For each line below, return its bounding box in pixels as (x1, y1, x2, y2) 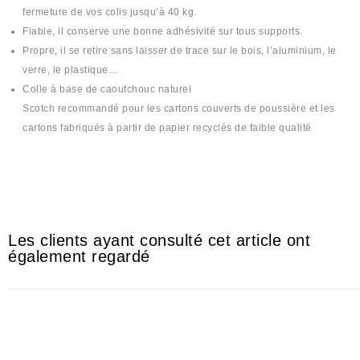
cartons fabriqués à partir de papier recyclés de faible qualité (22, 122, 312, 134)
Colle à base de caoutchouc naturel (22, 84, 192, 96)
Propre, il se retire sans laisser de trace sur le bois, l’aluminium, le (22, 45, 337, 57)
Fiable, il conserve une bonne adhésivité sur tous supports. (22, 26, 303, 38)
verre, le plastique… (22, 64, 119, 76)
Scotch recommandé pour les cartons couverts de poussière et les (22, 103, 335, 115)
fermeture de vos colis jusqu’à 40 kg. (22, 6, 197, 18)
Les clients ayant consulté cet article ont (8, 231, 310, 249)
